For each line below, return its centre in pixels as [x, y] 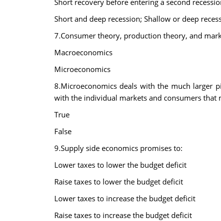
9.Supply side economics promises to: [118, 148]
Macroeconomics [83, 52]
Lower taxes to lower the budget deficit [120, 165]
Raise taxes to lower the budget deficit [118, 182]
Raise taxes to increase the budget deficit [123, 215]
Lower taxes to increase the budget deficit [125, 198]
